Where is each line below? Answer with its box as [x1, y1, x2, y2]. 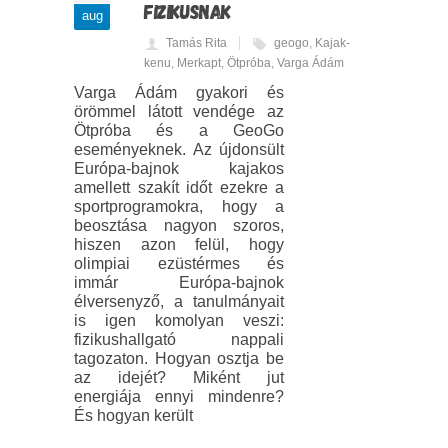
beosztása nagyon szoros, [74, 217, 284, 235]
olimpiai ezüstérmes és [74, 255, 284, 273]
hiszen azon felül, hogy [74, 236, 284, 254]
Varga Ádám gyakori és [74, 84, 284, 102]
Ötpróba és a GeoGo [74, 122, 284, 140]
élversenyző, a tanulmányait [74, 293, 284, 311]
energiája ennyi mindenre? [74, 388, 284, 406]
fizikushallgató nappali [74, 331, 284, 349]
